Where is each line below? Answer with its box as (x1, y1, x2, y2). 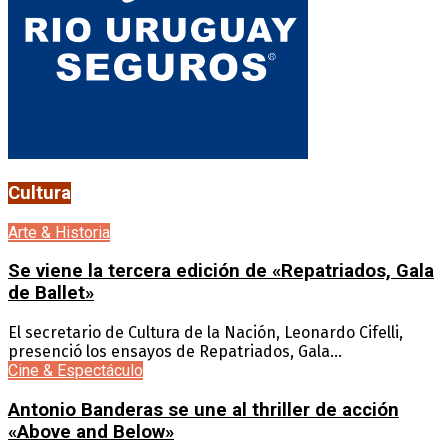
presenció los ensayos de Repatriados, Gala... (8, 342, 342, 362)
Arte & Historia (8, 222, 110, 242)
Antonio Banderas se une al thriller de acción (8, 398, 399, 421)
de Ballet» (8, 282, 94, 305)
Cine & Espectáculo (8, 361, 143, 381)
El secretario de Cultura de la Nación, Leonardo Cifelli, (8, 323, 403, 343)
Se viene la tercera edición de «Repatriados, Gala (8, 260, 434, 283)
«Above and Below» (8, 420, 174, 443)
